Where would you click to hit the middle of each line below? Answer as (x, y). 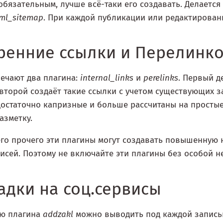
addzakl (58, 214)
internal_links (107, 78)
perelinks (161, 78)
